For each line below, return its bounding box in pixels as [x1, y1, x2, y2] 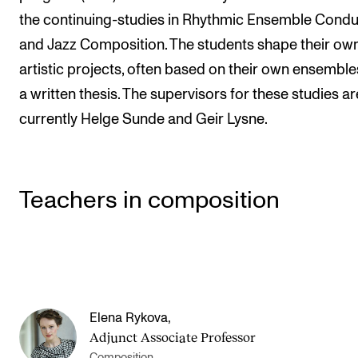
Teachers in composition [19, 188, 280, 213]
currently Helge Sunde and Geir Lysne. [19, 111, 268, 127]
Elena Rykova [89, 311, 168, 324]
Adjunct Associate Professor [89, 328, 256, 344]
